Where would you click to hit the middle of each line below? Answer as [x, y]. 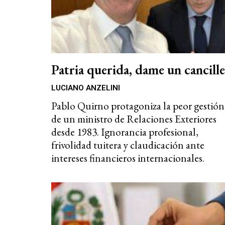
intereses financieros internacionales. [128, 158]
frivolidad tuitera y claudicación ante [128, 145]
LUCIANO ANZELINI [86, 88]
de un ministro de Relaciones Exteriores [134, 119]
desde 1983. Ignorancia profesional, [125, 132]
